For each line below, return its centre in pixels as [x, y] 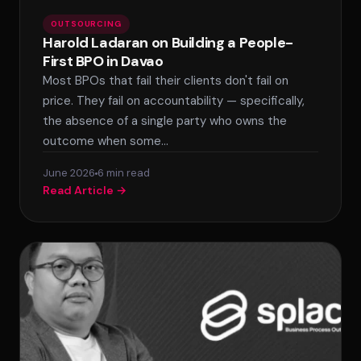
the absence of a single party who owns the [165, 121]
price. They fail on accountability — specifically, [174, 101]
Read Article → [85, 190]
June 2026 [69, 173]
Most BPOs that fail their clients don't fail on [166, 81]
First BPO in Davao [103, 61]
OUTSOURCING [86, 24]
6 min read [124, 173]
